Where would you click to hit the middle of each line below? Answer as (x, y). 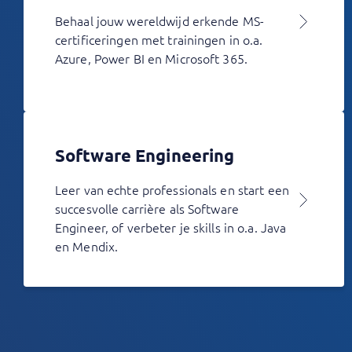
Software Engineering (145, 155)
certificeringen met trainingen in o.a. (159, 39)
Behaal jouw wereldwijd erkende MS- (160, 20)
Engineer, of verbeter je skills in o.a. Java (171, 227)
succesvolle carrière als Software (147, 208)
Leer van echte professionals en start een (172, 189)
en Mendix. (87, 246)
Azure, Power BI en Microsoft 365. (151, 58)
